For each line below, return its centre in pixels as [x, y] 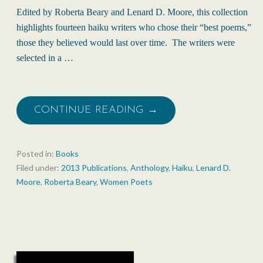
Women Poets [126, 182]
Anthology [149, 168]
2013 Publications [94, 168]
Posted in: [36, 154]
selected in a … [45, 58]
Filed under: [39, 168]
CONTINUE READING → [96, 110]
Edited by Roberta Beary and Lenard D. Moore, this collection [132, 12]
